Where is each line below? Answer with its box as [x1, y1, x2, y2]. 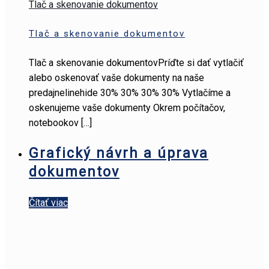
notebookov [29, 116, 79, 128]
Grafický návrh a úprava [29, 145, 208, 162]
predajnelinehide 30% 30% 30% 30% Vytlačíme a [29, 86, 231, 98]
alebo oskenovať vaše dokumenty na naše [29, 71, 204, 83]
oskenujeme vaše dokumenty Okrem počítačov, [29, 101, 225, 113]
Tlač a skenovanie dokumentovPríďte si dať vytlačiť [29, 56, 244, 68]
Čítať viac [29, 196, 68, 208]
